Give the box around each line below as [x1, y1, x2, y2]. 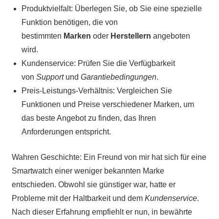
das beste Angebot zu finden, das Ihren [22, 113, 156, 122]
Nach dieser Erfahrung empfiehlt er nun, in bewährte [12, 207, 192, 216]
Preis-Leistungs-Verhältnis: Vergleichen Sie [22, 86, 172, 95]
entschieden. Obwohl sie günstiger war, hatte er [12, 180, 175, 189]
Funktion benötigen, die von [22, 18, 118, 26]
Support [36, 72, 64, 81]
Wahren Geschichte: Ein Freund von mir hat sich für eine [12, 153, 206, 161]
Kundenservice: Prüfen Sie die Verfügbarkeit [22, 59, 175, 67]
